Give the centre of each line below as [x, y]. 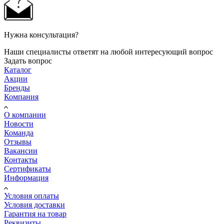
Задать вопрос [28, 60]
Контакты [21, 159]
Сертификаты [27, 168]
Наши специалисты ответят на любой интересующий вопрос [108, 51]
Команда [19, 132]
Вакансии [21, 150]
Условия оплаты [31, 195]
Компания [21, 96]
